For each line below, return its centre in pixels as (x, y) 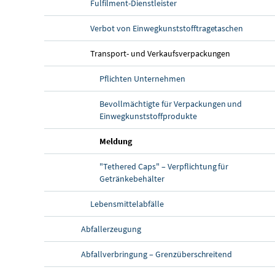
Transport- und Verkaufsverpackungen (161, 53)
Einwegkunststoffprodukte (148, 116)
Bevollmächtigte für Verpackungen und (171, 103)
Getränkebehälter (132, 178)
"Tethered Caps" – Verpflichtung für (164, 166)
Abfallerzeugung (111, 229)
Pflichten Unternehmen (142, 78)
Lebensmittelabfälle (127, 203)
